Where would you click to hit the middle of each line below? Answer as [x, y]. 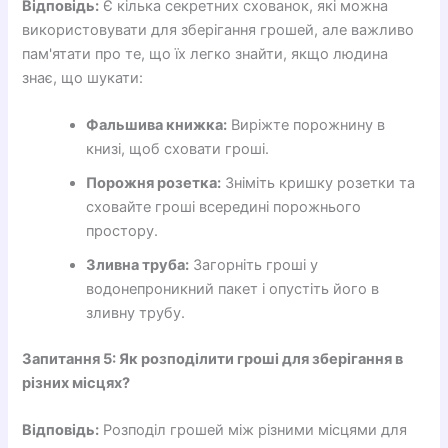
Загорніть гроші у [254, 265]
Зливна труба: [138, 265]
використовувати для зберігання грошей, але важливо [218, 29]
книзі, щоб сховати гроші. [178, 149]
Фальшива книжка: [157, 125]
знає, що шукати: [83, 77]
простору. [122, 231]
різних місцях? [76, 382]
